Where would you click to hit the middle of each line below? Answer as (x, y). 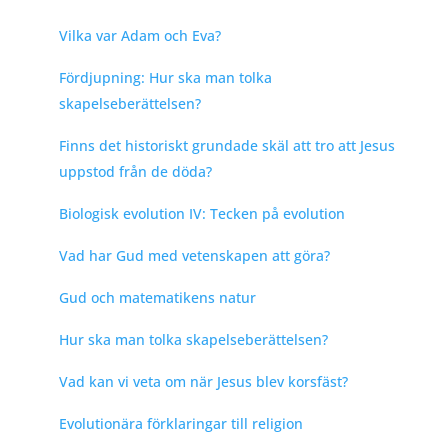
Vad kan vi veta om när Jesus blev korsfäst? (203, 381)
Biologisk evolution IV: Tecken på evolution (201, 213)
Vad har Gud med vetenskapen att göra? (194, 255)
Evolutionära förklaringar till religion (180, 423)
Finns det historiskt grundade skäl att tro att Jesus (226, 145)
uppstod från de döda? (135, 171)
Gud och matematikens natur (157, 297)
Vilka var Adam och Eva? (139, 35)
